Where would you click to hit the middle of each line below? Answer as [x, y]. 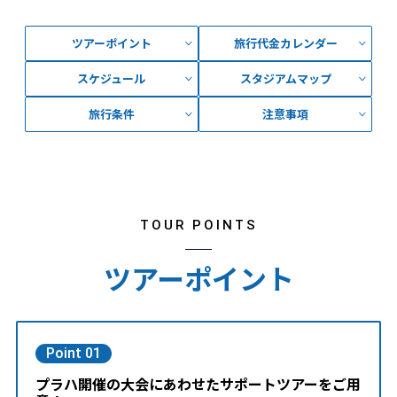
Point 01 [73, 353]
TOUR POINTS [198, 225]
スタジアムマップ [285, 79]
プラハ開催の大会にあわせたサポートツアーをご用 [198, 383]
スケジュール [112, 79]
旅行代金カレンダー [285, 43]
